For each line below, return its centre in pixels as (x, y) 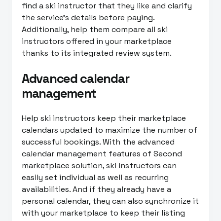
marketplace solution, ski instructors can (99, 166)
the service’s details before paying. (88, 18)
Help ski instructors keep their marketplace (104, 118)
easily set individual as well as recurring (95, 178)
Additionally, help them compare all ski (95, 30)
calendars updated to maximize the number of (110, 130)
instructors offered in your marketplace (97, 41)
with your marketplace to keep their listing (103, 213)
